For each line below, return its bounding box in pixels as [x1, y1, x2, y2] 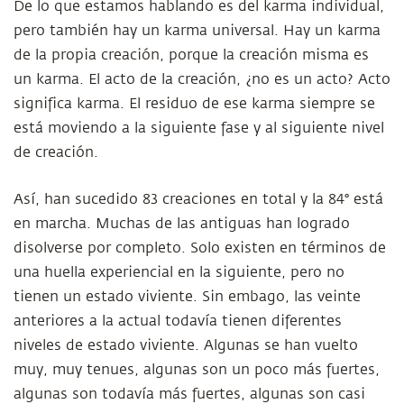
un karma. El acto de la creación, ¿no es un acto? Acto [14, 71, 390, 87]
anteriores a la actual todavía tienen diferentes [14, 313, 342, 329]
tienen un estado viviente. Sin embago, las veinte [14, 289, 361, 305]
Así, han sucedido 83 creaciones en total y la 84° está [14, 191, 383, 207]
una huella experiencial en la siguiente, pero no [14, 264, 344, 280]
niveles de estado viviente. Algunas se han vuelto [14, 337, 358, 353]
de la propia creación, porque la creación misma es [14, 47, 369, 63]
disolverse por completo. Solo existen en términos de [14, 240, 386, 256]
